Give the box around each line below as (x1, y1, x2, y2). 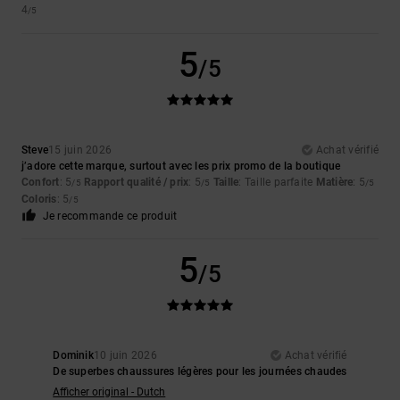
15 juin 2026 (48, 144, 112, 157)
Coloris (21, 193, 57, 206)
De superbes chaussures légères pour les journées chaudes (53, 365, 347, 379)
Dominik (53, 349, 94, 362)
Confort (21, 176, 60, 189)
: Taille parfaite (238, 176, 316, 189)
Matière (315, 176, 354, 189)
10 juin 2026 (93, 349, 157, 362)
